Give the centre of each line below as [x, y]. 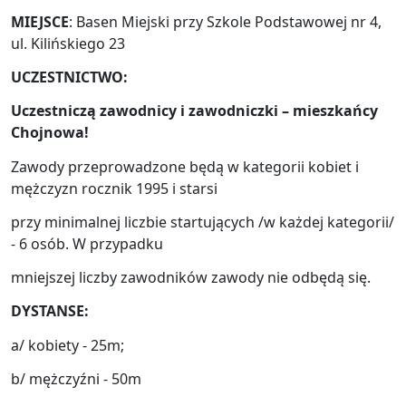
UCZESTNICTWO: [69, 77]
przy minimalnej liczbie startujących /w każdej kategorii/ [203, 222]
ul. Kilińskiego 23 [68, 43]
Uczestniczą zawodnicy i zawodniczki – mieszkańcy [194, 111]
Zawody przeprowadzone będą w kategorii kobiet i [185, 166]
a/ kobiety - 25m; [68, 345]
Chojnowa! [50, 133]
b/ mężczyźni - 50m [76, 378]
